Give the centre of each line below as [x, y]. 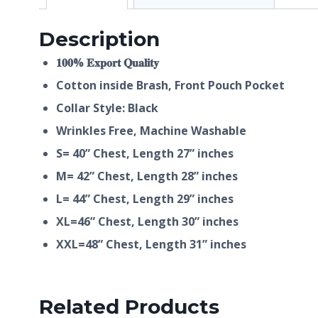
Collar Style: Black [107, 108]
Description [99, 39]
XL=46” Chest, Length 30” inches [147, 222]
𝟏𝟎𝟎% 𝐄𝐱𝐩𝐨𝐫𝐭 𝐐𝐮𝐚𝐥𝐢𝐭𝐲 [108, 63]
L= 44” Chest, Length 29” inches [145, 199]
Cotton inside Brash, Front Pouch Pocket [170, 86]
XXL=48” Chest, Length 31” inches [151, 245]
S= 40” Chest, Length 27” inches [145, 154]
